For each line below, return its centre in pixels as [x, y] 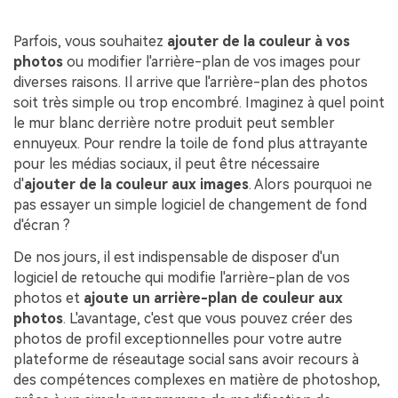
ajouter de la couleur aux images [136, 184]
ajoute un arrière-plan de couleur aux [213, 298]
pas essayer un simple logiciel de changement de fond [190, 204]
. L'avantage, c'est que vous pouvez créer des [208, 318]
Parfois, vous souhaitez [90, 41]
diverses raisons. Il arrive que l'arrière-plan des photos [191, 82]
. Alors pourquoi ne [310, 184]
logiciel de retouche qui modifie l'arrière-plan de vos [182, 277]
